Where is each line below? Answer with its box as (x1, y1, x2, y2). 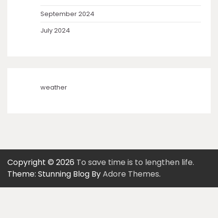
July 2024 (40, 25, 70, 35)
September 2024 (40, 9, 94, 18)
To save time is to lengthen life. (76, 156, 194, 168)
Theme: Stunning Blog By (7, 168, 103, 180)
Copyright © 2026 (7, 156, 76, 168)
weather (40, 82, 67, 92)
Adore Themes (103, 168, 159, 180)
